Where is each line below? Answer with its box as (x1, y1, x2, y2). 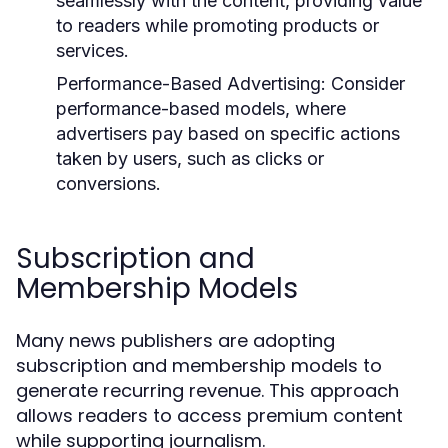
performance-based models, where (56, 98, 346, 119)
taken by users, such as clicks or (56, 148, 324, 169)
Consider (326, 73, 405, 94)
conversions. (56, 173, 161, 194)
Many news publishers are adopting (16, 328, 335, 353)
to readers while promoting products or (56, 15, 379, 36)
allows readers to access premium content (16, 403, 403, 428)
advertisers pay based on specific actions (56, 123, 400, 144)
